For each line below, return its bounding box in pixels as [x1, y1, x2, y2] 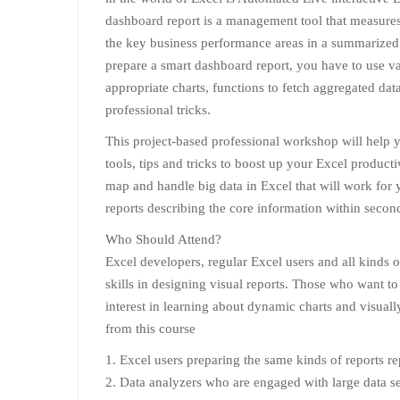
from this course [105, 321, 196, 336]
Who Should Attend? [105, 231, 221, 246]
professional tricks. [105, 102, 211, 117]
